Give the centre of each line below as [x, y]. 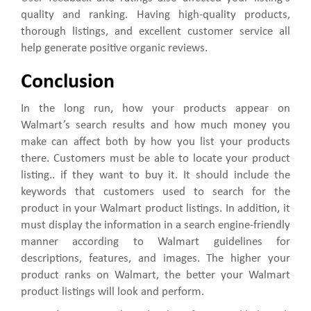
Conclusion [68, 83]
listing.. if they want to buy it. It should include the [155, 176]
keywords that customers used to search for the [155, 192]
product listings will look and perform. [112, 292]
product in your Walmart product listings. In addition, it [155, 209]
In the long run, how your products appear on [155, 109]
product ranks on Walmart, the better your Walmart [155, 276]
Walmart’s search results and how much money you [155, 126]
